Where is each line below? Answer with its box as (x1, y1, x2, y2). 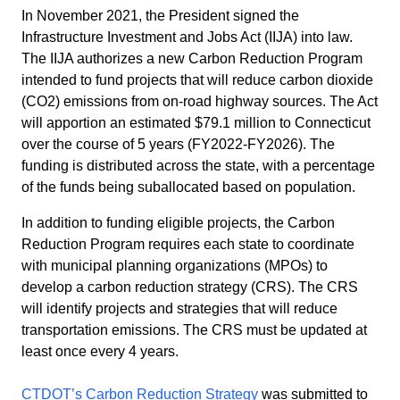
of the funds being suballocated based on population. (21, 179, 355, 195)
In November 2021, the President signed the (21, 7, 299, 23)
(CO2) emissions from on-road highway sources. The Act (21, 93, 378, 109)
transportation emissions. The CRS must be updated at (21, 321, 367, 337)
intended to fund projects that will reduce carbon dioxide (21, 71, 373, 87)
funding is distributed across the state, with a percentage (21, 157, 375, 173)
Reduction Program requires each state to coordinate (21, 236, 354, 252)
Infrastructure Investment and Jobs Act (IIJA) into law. (21, 29, 353, 45)
